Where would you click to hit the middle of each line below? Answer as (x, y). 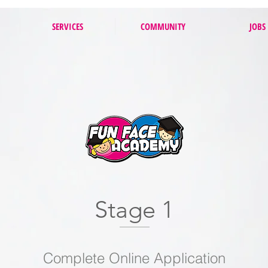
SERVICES (68, 26)
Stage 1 (134, 209)
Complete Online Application (134, 258)
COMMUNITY (163, 26)
